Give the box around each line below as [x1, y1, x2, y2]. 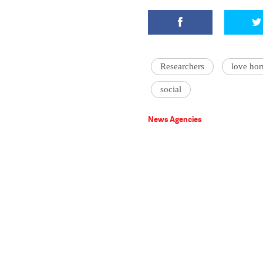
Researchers [160, 62, 204, 71]
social [160, 85, 181, 94]
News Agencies [148, 114, 202, 124]
